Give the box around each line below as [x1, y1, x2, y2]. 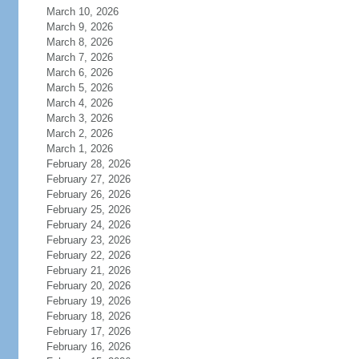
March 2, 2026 [46, 127, 113, 139]
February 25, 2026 [46, 204, 131, 216]
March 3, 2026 [46, 112, 113, 124]
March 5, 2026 [46, 82, 113, 94]
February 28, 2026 [46, 158, 131, 170]
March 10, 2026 [46, 6, 119, 18]
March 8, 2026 [46, 36, 113, 48]
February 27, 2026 [46, 173, 131, 185]
